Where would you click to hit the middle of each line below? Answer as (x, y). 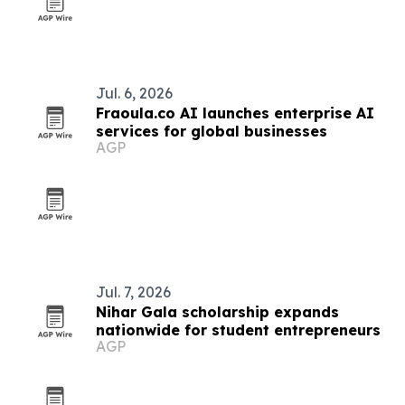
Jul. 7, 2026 (133, 292)
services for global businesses (212, 131)
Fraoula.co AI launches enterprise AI (235, 113)
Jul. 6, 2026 (134, 93)
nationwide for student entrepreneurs (238, 330)
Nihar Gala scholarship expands (217, 312)
